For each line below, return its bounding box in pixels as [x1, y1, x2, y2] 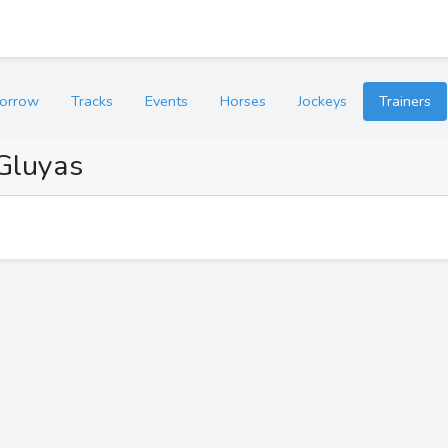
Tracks [71, 91, 113, 111]
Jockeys [298, 91, 347, 111]
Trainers [379, 91, 431, 111]
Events [145, 91, 188, 111]
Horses [220, 91, 266, 111]
